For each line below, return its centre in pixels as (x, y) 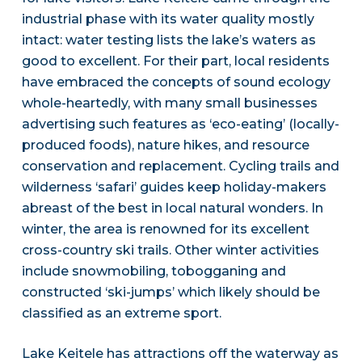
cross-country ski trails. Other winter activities (170, 250)
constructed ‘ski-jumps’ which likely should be (170, 293)
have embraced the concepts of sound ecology (176, 82)
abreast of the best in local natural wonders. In (172, 208)
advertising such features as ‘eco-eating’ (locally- (180, 124)
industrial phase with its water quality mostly (168, 19)
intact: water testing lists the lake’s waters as (168, 40)
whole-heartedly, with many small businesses (169, 103)
